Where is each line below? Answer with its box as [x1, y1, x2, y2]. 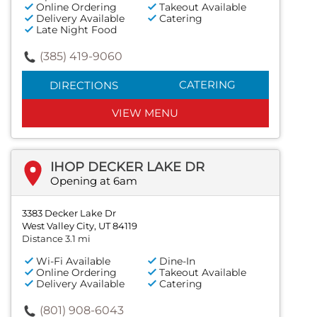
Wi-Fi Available [36, 255, 110, 268]
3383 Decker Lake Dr [22, 207, 116, 219]
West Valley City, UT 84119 [22, 220, 137, 232]
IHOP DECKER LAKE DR [50, 159, 204, 175]
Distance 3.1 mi [22, 233, 91, 245]
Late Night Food [36, 23, 117, 37]
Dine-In [159, 255, 196, 268]
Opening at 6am [50, 174, 137, 188]
